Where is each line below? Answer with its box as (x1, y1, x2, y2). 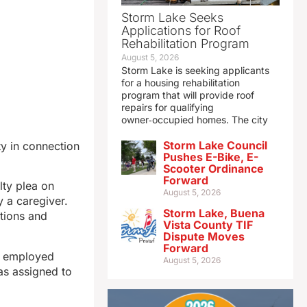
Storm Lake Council (162, 138, 267, 153)
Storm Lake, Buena (162, 206, 265, 221)
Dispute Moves (162, 230, 245, 244)
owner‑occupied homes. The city (121, 114, 268, 126)
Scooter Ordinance (162, 162, 264, 176)
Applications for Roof (121, 23, 241, 38)
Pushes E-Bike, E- (162, 150, 258, 164)
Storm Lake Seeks (121, 10, 223, 25)
